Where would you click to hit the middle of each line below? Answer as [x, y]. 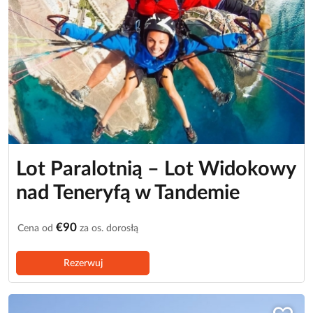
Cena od [37, 228]
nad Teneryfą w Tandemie [128, 193]
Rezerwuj [83, 263]
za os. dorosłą [108, 228]
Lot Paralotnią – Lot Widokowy [156, 169]
